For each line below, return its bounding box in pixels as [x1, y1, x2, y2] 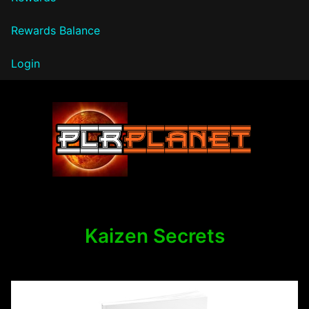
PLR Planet [11, 177, 126, 205]
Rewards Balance [11, 23, 100, 37]
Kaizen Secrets [84, 223, 225, 248]
